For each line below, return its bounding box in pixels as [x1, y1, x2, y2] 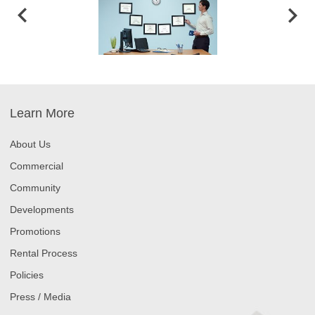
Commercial [10, 160, 63, 172]
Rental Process [10, 247, 77, 259]
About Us [10, 139, 51, 150]
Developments [10, 204, 74, 216]
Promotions [10, 226, 60, 238]
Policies [10, 269, 44, 281]
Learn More [10, 106, 75, 121]
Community [10, 182, 60, 194]
